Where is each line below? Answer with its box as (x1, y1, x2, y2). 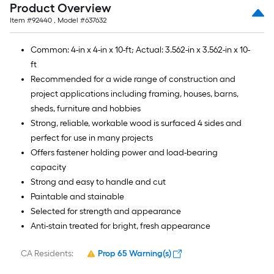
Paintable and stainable (31, 191, 124, 202)
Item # (10, 16, 32, 24)
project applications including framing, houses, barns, (31, 89, 239, 99)
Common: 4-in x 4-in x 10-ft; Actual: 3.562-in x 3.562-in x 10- (31, 45, 250, 55)
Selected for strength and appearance (31, 206, 181, 217)
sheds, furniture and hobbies (31, 103, 141, 114)
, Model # (52, 16, 85, 24)
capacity (31, 162, 66, 172)
